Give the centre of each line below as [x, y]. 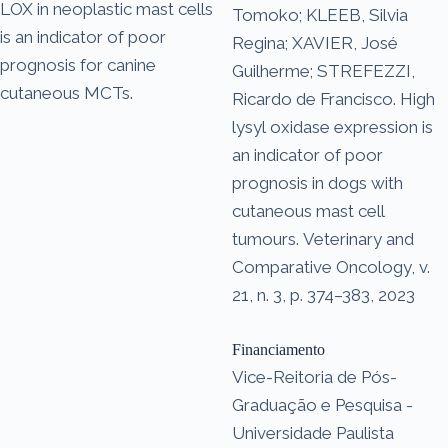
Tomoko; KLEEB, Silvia [320, 14]
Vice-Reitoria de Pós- [314, 376]
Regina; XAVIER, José [315, 42]
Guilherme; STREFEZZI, [323, 70]
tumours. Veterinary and [323, 238]
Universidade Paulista [313, 432]
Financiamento [278, 349]
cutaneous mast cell [308, 210]
